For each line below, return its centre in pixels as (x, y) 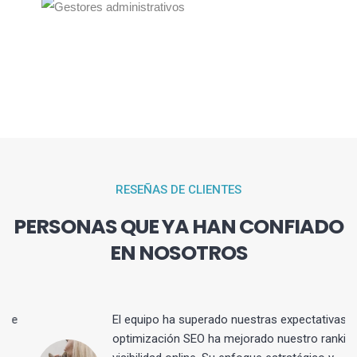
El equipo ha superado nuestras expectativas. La (214, 319)
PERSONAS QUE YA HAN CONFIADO (178, 226)
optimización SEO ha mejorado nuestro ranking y (215, 338)
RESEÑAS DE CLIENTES (178, 189)
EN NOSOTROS (178, 252)
